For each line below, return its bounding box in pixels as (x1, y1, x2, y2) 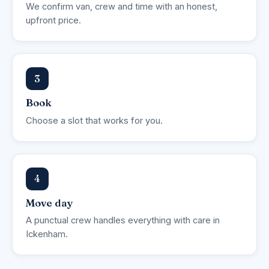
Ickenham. (26, 229, 68, 240)
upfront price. (26, 15, 81, 26)
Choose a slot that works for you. (26, 115, 163, 126)
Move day (26, 196, 73, 209)
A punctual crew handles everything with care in (26, 215, 220, 226)
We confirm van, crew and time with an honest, (26, 1, 217, 13)
